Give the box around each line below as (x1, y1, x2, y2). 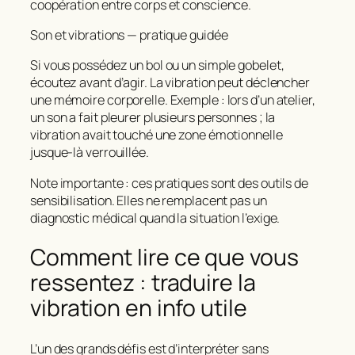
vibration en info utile (30, 292, 247, 324)
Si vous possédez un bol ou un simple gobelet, (30, 56, 284, 74)
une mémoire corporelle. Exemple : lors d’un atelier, (30, 91, 315, 109)
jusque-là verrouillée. (30, 143, 149, 162)
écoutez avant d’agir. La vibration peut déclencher (30, 74, 310, 92)
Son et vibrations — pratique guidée (30, 26, 228, 44)
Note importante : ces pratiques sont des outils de (30, 174, 308, 192)
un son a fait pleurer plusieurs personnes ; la (30, 109, 276, 127)
